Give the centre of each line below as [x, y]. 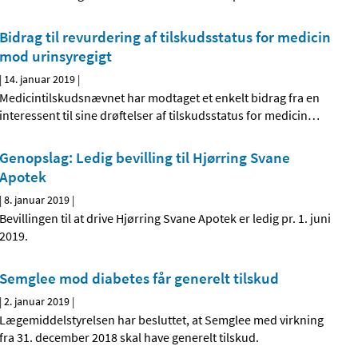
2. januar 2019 [37, 302]
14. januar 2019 [40, 80]
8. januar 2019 [37, 200]
